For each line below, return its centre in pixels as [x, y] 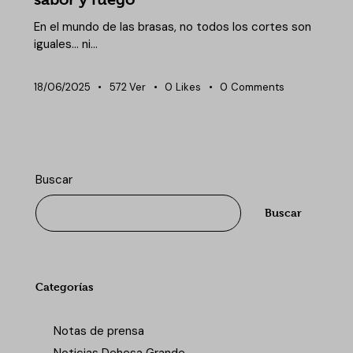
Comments [258, 87]
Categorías [65, 286]
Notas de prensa [98, 331]
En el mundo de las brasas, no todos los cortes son [172, 26]
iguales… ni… [65, 44]
